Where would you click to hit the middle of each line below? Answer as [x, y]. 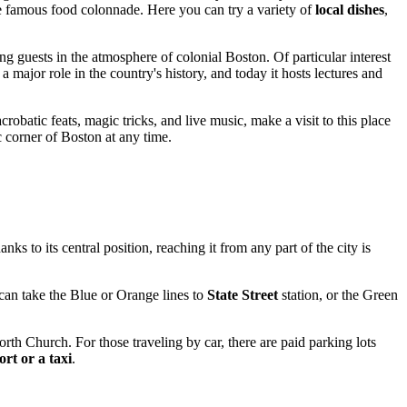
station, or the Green [338, 294]
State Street [243, 294]
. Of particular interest [328, 56]
